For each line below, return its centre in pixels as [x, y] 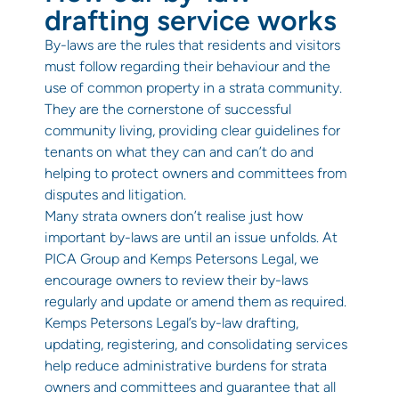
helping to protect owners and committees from [195, 173]
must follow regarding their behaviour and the [187, 66]
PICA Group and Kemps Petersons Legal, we [182, 258]
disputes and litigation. [115, 194]
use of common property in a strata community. [193, 87]
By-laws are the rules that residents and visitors [192, 45]
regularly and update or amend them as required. [195, 301]
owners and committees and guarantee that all [190, 387]
